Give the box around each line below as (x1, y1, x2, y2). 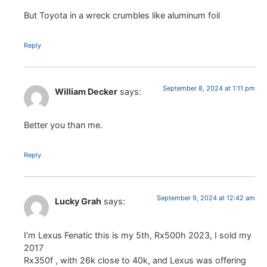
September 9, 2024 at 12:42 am (157, 194, 255, 203)
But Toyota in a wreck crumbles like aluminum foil (24, 10, 220, 20)
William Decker (55, 86, 117, 97)
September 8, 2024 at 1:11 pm (163, 83, 255, 92)
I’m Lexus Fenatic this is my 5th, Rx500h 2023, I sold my (24, 229, 252, 240)
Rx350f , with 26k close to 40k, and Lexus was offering (24, 254, 246, 265)
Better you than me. (24, 120, 103, 131)
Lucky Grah (55, 196, 101, 207)
